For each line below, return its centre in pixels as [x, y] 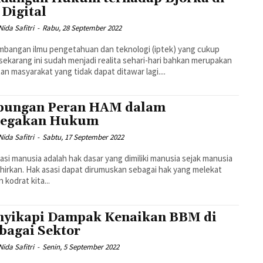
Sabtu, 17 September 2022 [83, 137]
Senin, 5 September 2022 [81, 247]
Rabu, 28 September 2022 [82, 28]
